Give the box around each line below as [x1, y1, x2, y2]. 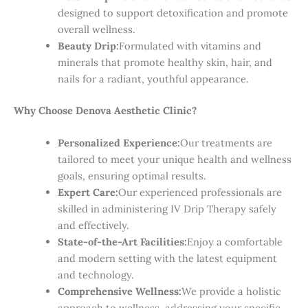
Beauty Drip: [57, 38, 119, 52]
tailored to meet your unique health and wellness [57, 153, 291, 166]
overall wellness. [57, 22, 135, 36]
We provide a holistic [181, 285, 281, 298]
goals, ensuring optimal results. [57, 169, 206, 183]
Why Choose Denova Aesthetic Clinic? [14, 103, 197, 117]
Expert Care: [57, 186, 118, 199]
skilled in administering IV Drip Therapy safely [57, 202, 276, 216]
